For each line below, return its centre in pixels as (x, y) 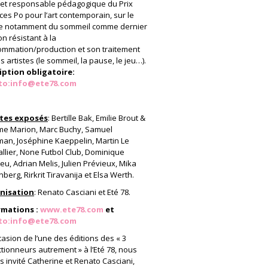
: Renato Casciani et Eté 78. (82, 192)
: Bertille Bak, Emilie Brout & (97, 118)
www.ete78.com (72, 209)
